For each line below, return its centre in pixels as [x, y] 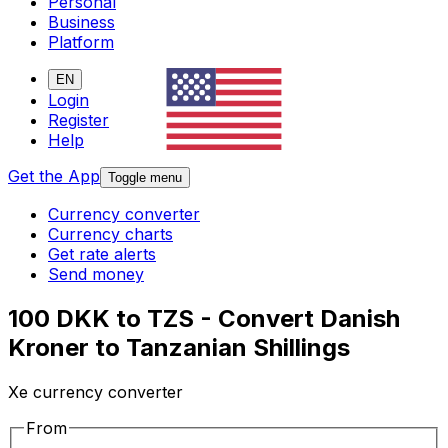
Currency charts [110, 234]
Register [78, 120]
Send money [96, 274]
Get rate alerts [102, 254]
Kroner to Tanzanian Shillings [179, 348]
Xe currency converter [95, 392]
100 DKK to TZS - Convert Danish [204, 319]
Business [81, 22]
